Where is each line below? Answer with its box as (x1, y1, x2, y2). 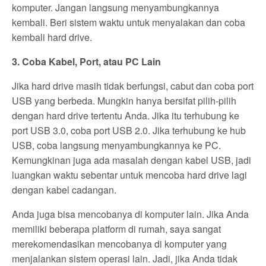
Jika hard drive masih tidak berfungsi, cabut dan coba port (12, 79, 254, 93)
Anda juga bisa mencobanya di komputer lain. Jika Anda (12, 207, 249, 221)
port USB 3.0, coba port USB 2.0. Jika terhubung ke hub (12, 123, 246, 138)
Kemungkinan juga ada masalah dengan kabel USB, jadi (12, 153, 252, 167)
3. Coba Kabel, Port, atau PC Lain (12, 55, 161, 69)
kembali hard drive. (12, 30, 93, 45)
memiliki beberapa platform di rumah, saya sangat (12, 222, 221, 236)
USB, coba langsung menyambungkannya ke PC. (12, 138, 221, 153)
